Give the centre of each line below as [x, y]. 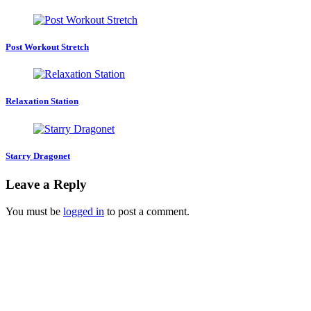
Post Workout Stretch [47, 47]
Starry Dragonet [38, 155]
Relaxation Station [42, 101]
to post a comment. [147, 211]
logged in [84, 211]
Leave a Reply [46, 184]
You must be [34, 211]
